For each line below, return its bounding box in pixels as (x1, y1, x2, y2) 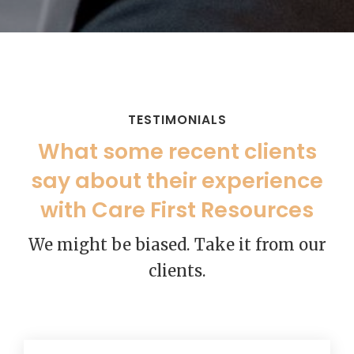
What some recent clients (37, 137, 317, 167)
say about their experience (31, 166, 323, 196)
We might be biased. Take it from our (28, 235, 326, 256)
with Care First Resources (40, 195, 314, 225)
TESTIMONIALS (127, 111, 227, 129)
